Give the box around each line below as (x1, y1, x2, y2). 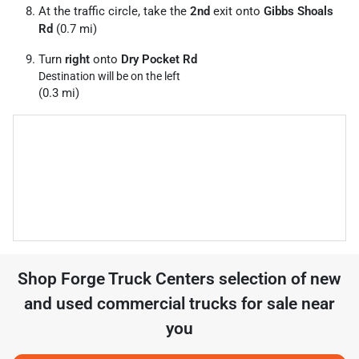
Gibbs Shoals (264, 4, 333, 18)
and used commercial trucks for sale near (24, 294, 335, 313)
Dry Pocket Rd (121, 52, 197, 67)
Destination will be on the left (38, 70, 180, 83)
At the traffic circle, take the (38, 4, 190, 18)
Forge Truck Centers (61, 269, 215, 288)
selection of (215, 269, 310, 288)
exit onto (210, 4, 264, 18)
